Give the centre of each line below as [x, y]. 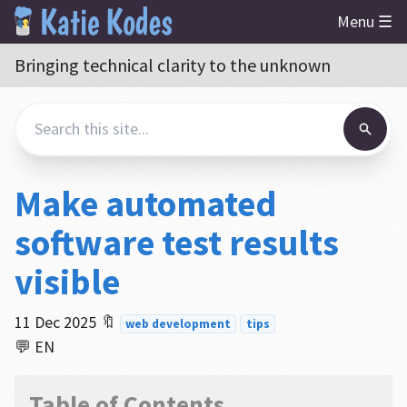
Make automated [145, 203]
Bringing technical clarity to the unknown [172, 65]
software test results [176, 243]
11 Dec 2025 [55, 322]
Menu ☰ [365, 21]
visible [67, 282]
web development [179, 324]
